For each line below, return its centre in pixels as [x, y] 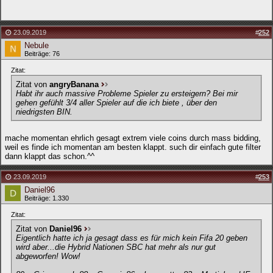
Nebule [37, 45]
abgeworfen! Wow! [48, 256]
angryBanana [74, 84]
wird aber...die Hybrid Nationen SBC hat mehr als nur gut [116, 247]
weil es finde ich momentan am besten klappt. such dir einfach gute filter [133, 147]
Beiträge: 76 [42, 54]
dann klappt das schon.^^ [50, 156]
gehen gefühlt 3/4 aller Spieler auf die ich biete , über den [116, 103]
